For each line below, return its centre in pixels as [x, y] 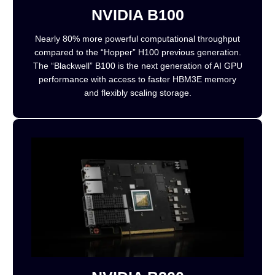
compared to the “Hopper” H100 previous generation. [137, 52]
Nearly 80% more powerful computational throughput [137, 38]
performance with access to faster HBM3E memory [137, 79]
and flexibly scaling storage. [137, 92]
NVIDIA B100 [137, 14]
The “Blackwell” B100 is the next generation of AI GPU [137, 65]
